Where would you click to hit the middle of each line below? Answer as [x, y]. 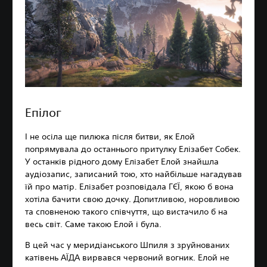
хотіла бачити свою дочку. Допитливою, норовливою [132, 199]
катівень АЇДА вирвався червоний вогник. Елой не [127, 258]
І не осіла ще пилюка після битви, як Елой [110, 137]
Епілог [43, 113]
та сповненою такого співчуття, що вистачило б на [126, 212]
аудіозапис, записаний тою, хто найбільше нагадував [133, 174]
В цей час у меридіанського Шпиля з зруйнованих [127, 245]
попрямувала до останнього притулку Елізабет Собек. [133, 149]
